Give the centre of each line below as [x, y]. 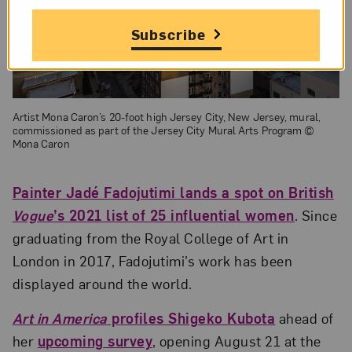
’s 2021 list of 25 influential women [174, 214]
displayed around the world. [102, 283]
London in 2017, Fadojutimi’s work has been [152, 260]
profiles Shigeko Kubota [191, 318]
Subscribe [169, 34]
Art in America [60, 318]
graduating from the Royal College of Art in [150, 237]
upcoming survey [95, 341]
